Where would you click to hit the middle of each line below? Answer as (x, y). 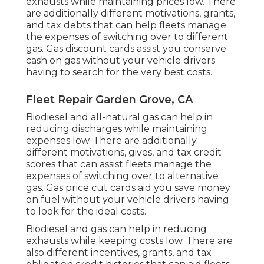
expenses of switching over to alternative (122, 176)
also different (58, 253)
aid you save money (183, 188)
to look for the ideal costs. (86, 212)
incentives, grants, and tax (151, 253)
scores (41, 164)
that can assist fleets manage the (133, 164)
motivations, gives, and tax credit (146, 153)
